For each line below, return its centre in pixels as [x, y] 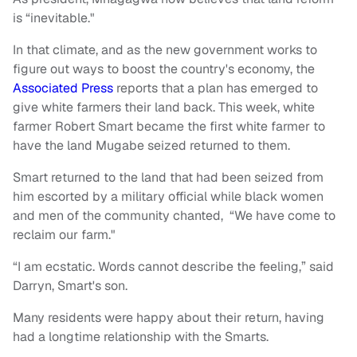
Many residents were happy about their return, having [169, 318]
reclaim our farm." [64, 235]
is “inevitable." [54, 18]
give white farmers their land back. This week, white [164, 108]
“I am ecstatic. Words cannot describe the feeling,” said [173, 267]
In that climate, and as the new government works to [165, 50]
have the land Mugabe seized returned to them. [151, 146]
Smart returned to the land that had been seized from [168, 178]
